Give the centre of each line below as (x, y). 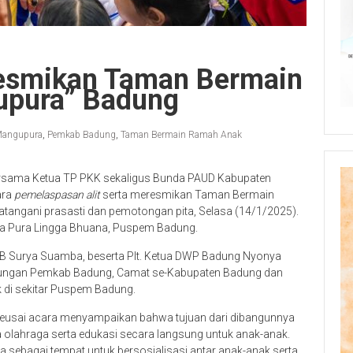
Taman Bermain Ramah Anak (181, 135)
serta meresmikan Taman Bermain (187, 195)
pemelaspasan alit (57, 195)
